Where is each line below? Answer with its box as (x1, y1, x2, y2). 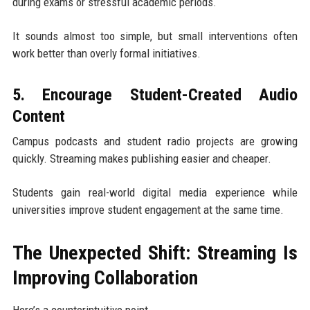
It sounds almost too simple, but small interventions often (12, 29, 298, 44)
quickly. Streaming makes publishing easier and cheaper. (12, 152, 271, 166)
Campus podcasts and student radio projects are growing (12, 134, 298, 149)
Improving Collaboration (12, 266, 198, 290)
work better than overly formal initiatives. (12, 46, 201, 61)
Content (12, 107, 65, 127)
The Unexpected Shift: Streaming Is (12, 241, 298, 265)
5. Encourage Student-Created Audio (12, 85, 298, 105)
